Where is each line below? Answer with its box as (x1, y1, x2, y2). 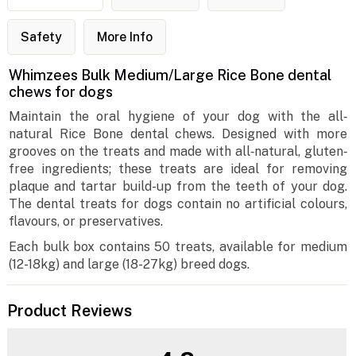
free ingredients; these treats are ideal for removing (9, 161, 347, 176)
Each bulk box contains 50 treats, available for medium (9, 238, 347, 254)
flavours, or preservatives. (9, 213, 164, 229)
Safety (20, 29, 62, 45)
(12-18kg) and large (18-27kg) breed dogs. (9, 256, 250, 272)
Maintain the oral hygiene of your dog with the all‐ (9, 108, 347, 124)
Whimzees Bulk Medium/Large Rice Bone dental (9, 66, 332, 83)
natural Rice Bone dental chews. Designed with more (9, 126, 347, 141)
